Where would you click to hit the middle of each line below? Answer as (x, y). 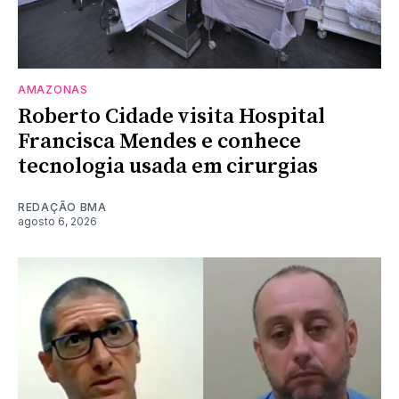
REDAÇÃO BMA (62, 207)
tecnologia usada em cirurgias (168, 166)
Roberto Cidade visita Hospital (171, 116)
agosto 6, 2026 (57, 221)
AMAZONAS (53, 89)
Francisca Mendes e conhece (159, 141)
